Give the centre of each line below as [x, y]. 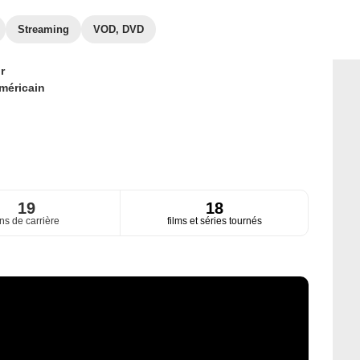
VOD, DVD [119, 29]
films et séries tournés [214, 221]
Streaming [43, 29]
